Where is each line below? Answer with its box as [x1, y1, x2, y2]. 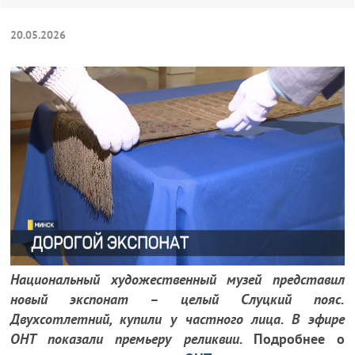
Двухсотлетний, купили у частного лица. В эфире [10, 310, 345, 328]
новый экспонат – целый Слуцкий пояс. [10, 290, 345, 308]
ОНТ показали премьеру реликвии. [10, 330, 254, 348]
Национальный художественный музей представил [10, 270, 345, 288]
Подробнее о [253, 330, 345, 348]
